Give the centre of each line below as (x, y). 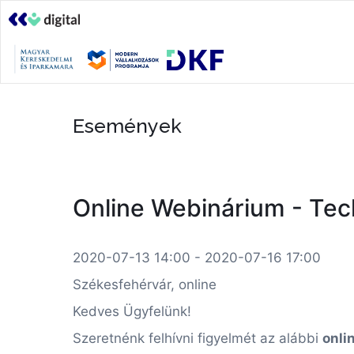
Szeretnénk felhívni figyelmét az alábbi (198, 338)
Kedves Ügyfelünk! (132, 311)
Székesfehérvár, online (145, 284)
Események (127, 126)
